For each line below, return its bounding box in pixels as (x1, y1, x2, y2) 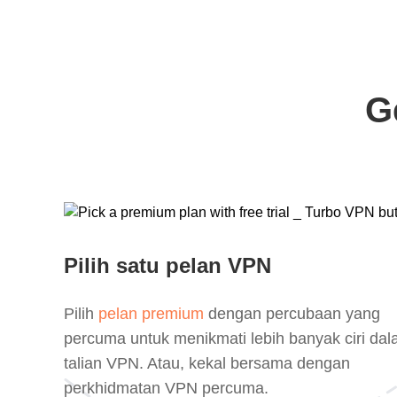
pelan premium (98, 305, 204, 323)
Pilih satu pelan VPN (64, 253, 271, 277)
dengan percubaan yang (204, 305, 380, 323)
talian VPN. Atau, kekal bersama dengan (64, 354, 350, 372)
